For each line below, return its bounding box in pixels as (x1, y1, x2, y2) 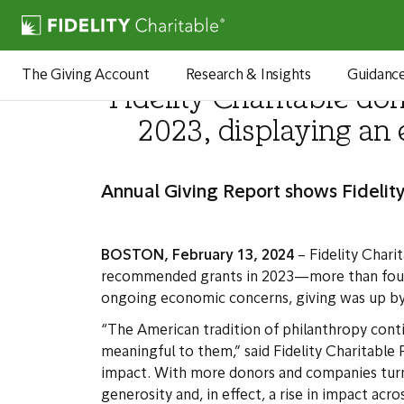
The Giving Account (22, 68, 150, 83)
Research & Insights (185, 68, 311, 83)
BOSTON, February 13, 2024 (101, 249, 294, 263)
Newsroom (71, 32, 145, 46)
